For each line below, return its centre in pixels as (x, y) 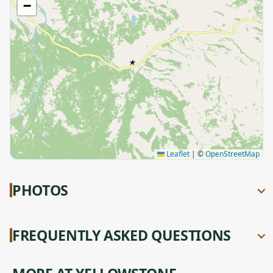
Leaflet (177, 154)
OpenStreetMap (232, 154)
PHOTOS (40, 190)
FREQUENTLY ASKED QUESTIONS (122, 235)
